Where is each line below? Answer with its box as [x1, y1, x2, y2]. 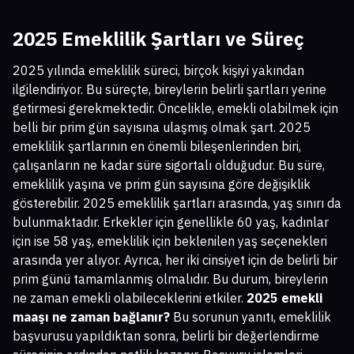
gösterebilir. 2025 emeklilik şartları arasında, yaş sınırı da [13, 195, 341, 212]
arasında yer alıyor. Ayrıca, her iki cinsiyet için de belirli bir [13, 252, 337, 269]
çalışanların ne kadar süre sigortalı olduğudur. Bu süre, [13, 157, 325, 174]
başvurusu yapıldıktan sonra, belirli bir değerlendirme [13, 328, 319, 345]
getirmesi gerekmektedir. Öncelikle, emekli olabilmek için [13, 100, 338, 117]
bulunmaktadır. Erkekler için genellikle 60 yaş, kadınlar [13, 214, 329, 231]
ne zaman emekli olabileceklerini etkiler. [13, 290, 247, 307]
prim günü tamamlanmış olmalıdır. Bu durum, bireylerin [13, 271, 328, 288]
